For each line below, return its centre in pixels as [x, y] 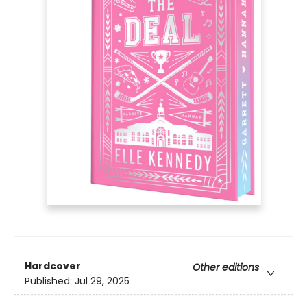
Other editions [226, 268]
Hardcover [53, 266]
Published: [50, 281]
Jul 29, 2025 [102, 281]
